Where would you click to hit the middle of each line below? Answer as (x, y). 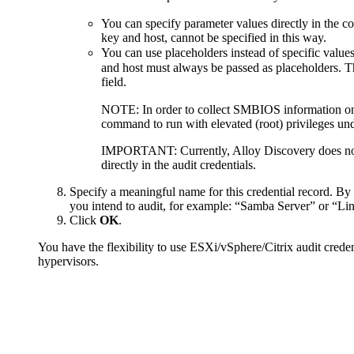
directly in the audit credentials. (179, 164)
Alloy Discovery (275, 150)
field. (114, 81)
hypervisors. (68, 261)
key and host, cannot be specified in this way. (214, 37)
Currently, (205, 150)
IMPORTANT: (139, 150)
